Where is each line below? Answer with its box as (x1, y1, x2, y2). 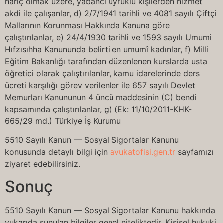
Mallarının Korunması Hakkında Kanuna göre (5, 20, 170, 30)
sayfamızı (175, 147, 214, 157)
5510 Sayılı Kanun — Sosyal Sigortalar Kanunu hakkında (5, 205, 215, 215)
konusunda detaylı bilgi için (5, 147, 110, 157)
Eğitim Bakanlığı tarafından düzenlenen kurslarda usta (5, 56, 207, 66)
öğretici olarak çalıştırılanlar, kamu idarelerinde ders (5, 68, 200, 78)
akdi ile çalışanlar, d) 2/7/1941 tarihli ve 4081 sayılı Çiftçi (5, 8, 217, 18)
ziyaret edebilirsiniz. (5, 159, 80, 169)
